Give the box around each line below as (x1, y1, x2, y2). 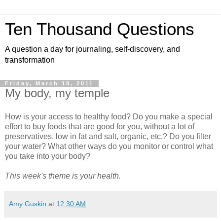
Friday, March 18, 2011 (5, 80, 94, 86)
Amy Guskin (9, 199, 46, 208)
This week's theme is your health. (5, 171, 121, 180)
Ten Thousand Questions (5, 20, 194, 38)
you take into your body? (5, 151, 90, 160)
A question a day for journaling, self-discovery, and (5, 45, 180, 53)
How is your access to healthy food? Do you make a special (5, 112, 213, 121)
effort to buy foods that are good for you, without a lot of (5, 122, 194, 131)
